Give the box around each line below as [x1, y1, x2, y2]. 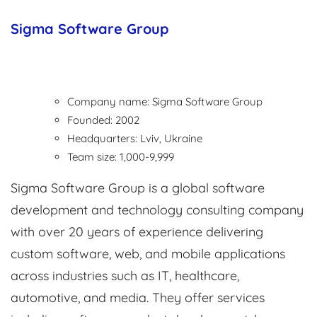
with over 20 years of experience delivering [11, 224, 263, 241]
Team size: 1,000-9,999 [67, 150, 174, 164]
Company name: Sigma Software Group [67, 95, 263, 109]
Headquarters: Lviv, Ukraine [67, 132, 202, 146]
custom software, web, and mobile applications [11, 246, 285, 263]
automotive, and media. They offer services [11, 289, 265, 306]
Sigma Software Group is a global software [11, 180, 265, 197]
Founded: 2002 [67, 113, 139, 127]
